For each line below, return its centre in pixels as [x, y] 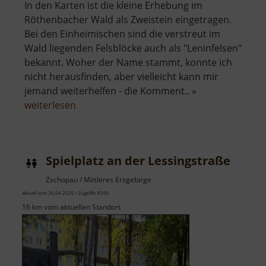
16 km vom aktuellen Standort [71, 207]
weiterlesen [50, 105]
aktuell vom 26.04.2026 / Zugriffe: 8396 [66, 193]
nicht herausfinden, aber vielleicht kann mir [121, 77]
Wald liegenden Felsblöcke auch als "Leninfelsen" [133, 48]
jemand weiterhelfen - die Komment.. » [110, 91]
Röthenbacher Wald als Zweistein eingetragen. [128, 20]
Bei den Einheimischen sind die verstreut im [122, 34]
